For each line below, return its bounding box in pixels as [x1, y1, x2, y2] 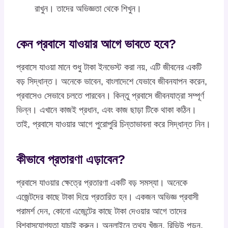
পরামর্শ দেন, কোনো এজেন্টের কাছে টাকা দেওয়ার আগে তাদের [16, 206, 186, 216]
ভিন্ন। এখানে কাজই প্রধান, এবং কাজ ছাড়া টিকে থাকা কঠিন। [16, 104, 196, 115]
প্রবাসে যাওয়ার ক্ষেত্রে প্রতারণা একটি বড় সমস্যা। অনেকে [16, 177, 187, 188]
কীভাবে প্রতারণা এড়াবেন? [16, 152, 125, 167]
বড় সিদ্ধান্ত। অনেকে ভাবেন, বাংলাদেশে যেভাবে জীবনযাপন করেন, [16, 76, 207, 87]
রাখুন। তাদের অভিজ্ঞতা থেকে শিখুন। [35, 3, 141, 14]
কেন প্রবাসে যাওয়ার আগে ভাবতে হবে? [16, 37, 176, 51]
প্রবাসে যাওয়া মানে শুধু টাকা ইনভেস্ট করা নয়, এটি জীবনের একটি [16, 62, 202, 72]
